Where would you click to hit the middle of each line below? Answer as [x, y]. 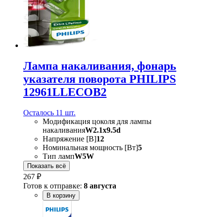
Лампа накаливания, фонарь [100, 66]
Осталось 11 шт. [49, 112]
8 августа [100, 186]
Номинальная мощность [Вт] [90, 147]
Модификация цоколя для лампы [97, 121]
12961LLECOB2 [65, 92]
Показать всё [46, 166]
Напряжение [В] [70, 139]
